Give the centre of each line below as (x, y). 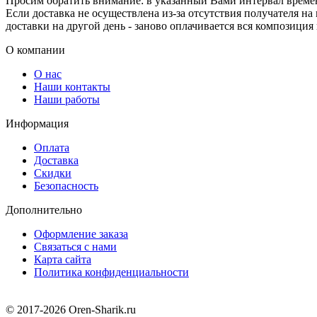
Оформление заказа (81, 234)
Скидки (53, 173)
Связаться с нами (75, 246)
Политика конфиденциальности (111, 272)
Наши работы (67, 99)
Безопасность (66, 185)
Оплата (52, 147)
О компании (35, 50)
